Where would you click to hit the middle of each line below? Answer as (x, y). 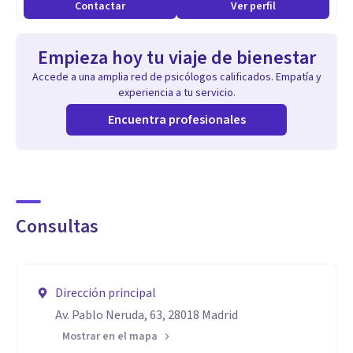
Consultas (57, 227)
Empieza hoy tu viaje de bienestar (176, 58)
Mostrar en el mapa (110, 336)
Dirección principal (106, 293)
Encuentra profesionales (176, 120)
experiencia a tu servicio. (176, 93)
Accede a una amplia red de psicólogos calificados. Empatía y (176, 77)
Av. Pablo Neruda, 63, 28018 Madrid (147, 315)
